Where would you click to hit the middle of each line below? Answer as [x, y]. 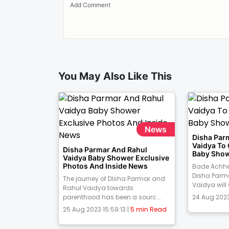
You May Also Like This [115, 76]
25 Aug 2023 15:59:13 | [97, 210]
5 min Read [148, 210]
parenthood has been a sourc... [112, 197]
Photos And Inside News [105, 166]
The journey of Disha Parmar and [114, 179]
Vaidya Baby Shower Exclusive [116, 158]
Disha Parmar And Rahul [105, 150]
